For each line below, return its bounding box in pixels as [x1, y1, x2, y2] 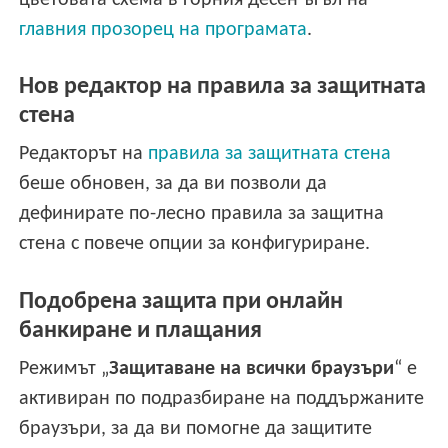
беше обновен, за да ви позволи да [19, 174, 328, 195]
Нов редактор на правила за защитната [19, 75, 427, 100]
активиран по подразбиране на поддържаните [19, 388, 425, 409]
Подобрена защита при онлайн [19, 289, 344, 314]
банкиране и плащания [19, 318, 263, 343]
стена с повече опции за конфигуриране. [19, 234, 371, 255]
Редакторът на [19, 144, 149, 165]
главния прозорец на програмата [19, 19, 308, 40]
